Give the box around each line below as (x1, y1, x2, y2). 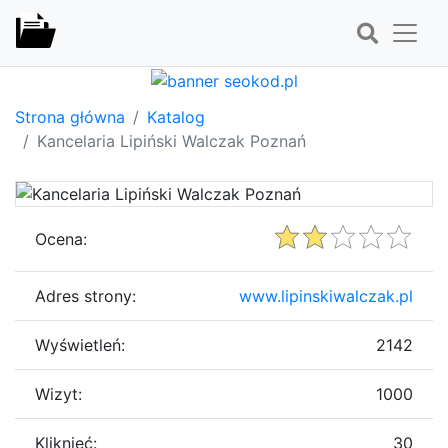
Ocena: (35, 228, 87, 249)
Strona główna (15, 106, 125, 127)
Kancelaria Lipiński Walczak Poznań (37, 130, 306, 151)
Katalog (147, 106, 205, 127)
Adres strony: (35, 285, 136, 306)
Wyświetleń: (35, 334, 125, 355)
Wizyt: (35, 383, 82, 404)
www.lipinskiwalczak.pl (239, 285, 413, 306)
